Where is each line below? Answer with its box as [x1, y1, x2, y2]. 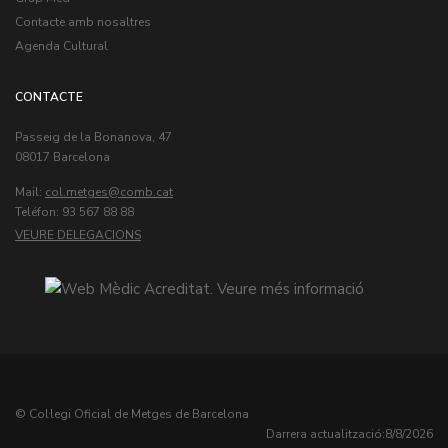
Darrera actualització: [266, 425, 385, 442]
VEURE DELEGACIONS [15, 226, 141, 243]
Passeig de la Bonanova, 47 [15, 128, 172, 145]
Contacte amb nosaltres [15, 13, 151, 30]
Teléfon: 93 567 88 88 [15, 203, 134, 220]
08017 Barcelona [15, 148, 110, 165]
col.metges [45, 183, 108, 200]
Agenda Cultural [15, 37, 108, 54]
